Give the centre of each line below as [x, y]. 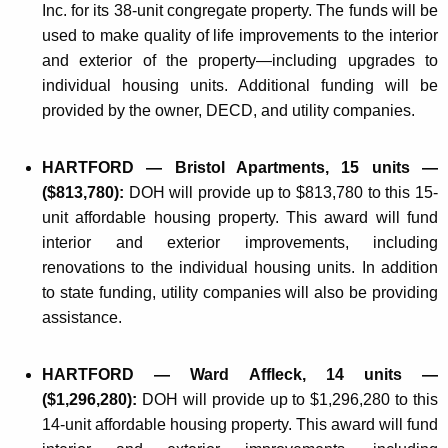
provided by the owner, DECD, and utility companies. [228, 111]
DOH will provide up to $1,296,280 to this [289, 400]
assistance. [82, 318]
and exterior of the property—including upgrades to [240, 61]
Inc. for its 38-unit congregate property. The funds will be [240, 11]
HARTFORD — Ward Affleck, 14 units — [240, 375]
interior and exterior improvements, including [240, 243]
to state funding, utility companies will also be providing [240, 293]
